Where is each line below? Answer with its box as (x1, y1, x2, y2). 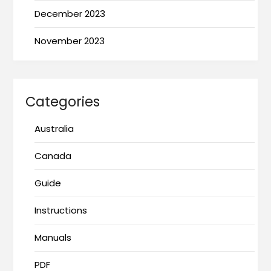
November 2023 (34, 34, 105, 48)
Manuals (34, 231, 72, 244)
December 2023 (34, 7, 106, 21)
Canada (34, 149, 72, 163)
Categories (25, 92, 100, 112)
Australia (34, 122, 74, 135)
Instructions (34, 204, 88, 217)
